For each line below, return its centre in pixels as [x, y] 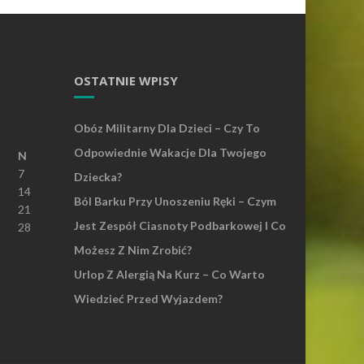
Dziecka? [98, 176]
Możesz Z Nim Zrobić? [133, 249]
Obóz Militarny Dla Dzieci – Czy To [167, 128]
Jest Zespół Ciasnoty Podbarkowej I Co [180, 225]
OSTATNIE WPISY [126, 80]
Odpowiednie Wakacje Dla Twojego [170, 152]
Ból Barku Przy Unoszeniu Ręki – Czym [175, 201]
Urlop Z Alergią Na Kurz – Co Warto [169, 274]
